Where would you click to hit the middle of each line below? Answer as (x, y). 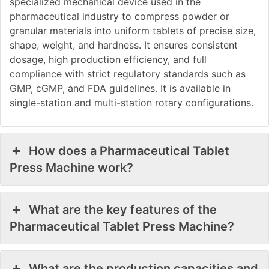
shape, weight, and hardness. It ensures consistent (124, 45)
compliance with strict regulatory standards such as (128, 74)
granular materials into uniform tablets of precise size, (133, 31)
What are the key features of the (123, 210)
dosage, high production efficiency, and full (108, 60)
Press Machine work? (71, 168)
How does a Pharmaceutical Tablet (129, 151)
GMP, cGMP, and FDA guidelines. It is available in (120, 89)
